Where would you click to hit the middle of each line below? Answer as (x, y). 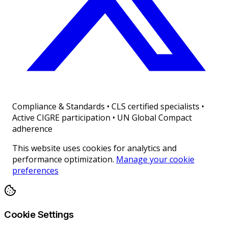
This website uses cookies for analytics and (94, 148)
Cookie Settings (39, 214)
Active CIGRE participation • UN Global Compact (102, 118)
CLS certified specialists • (158, 107)
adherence (32, 129)
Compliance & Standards (59, 107)
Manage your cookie (155, 160)
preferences (35, 171)
